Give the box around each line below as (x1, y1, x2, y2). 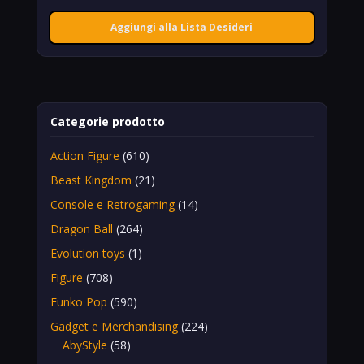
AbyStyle (62, 336, 107, 353)
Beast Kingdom (50, 171, 132, 188)
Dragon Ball (50, 220, 113, 236)
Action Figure (50, 147, 119, 163)
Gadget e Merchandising (50, 318, 178, 334)
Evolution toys (50, 245, 125, 261)
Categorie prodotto (50, 113, 165, 129)
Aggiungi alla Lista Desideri (110, 20, 253, 35)
